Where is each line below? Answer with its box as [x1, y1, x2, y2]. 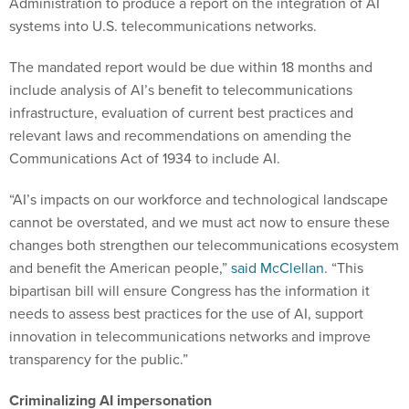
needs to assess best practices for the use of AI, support [9, 303, 363, 325]
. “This [324, 257, 363, 279]
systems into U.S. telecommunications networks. [9, 16, 317, 37]
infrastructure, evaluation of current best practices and [9, 102, 353, 124]
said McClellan [231, 257, 324, 279]
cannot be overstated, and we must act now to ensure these [9, 212, 390, 234]
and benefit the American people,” [9, 257, 231, 279]
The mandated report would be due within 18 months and [9, 57, 372, 79]
